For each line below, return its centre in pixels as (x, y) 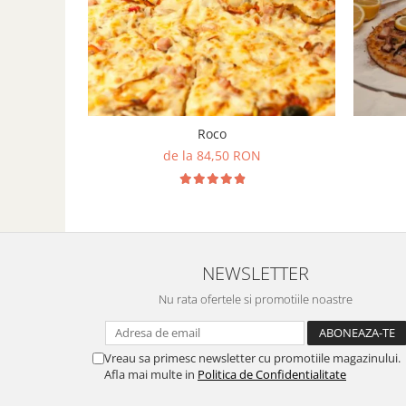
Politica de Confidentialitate (272, 374)
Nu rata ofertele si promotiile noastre (256, 299)
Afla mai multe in (151, 374)
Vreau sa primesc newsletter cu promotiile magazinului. (252, 358)
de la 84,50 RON (212, 155)
